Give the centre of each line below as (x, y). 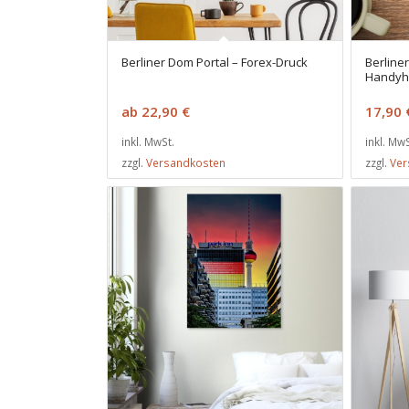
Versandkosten (186, 163)
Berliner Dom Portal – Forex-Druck (215, 63)
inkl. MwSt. (148, 142)
